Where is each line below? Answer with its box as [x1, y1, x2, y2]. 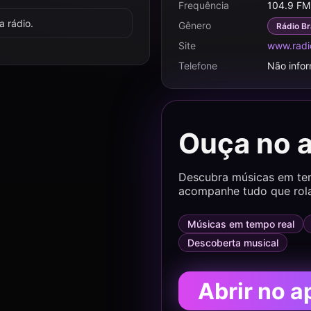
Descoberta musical [187, 237, 278, 249]
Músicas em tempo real [187, 218, 294, 230]
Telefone [178, 60, 217, 72]
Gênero [178, 19, 211, 31]
